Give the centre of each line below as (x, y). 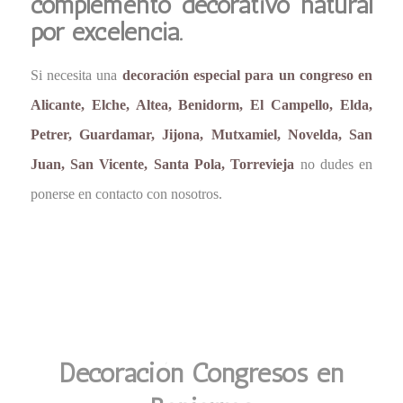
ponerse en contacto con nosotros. (126, 194)
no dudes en (334, 165)
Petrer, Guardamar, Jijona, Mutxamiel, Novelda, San (201, 135)
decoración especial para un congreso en (247, 76)
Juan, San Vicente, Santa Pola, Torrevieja (162, 165)
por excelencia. (106, 31)
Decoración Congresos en (201, 373)
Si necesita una (76, 76)
